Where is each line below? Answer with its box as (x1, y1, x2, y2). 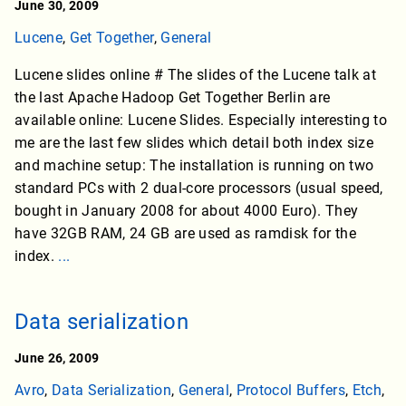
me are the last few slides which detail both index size (14, 134, 374, 152)
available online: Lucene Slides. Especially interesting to (14, 111, 388, 130)
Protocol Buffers (236, 382, 345, 400)
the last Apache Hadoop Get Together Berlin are (14, 89, 331, 107)
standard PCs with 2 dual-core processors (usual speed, (14, 179, 383, 198)
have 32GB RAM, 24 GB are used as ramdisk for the (14, 225, 356, 243)
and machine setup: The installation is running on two (14, 157, 374, 175)
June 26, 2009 (14, 351, 100, 366)
